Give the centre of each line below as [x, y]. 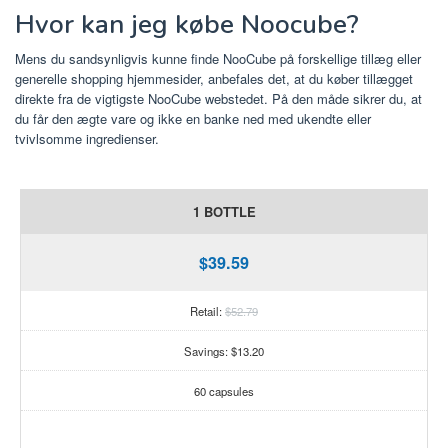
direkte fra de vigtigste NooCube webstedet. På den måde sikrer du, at [218, 98]
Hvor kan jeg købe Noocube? [187, 24]
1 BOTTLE [224, 212]
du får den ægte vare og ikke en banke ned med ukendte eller [193, 118]
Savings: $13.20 [224, 350]
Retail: [207, 310]
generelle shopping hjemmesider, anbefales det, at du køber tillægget [214, 78]
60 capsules [224, 390]
